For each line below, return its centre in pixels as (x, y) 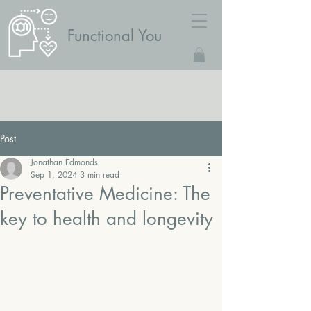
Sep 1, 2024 (54, 175)
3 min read (100, 175)
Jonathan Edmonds (64, 162)
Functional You (115, 35)
